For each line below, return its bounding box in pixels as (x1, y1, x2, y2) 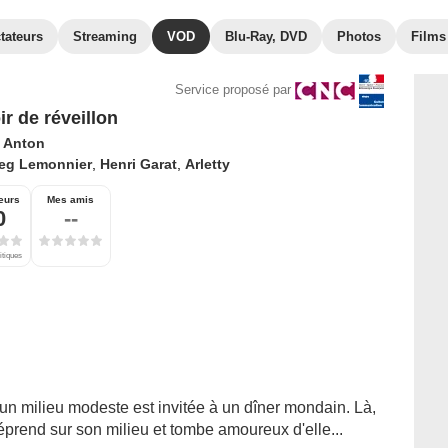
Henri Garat (99, 156, 177, 172)
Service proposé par (175, 82, 291, 98)
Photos (337, 29, 381, 44)
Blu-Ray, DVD (225, 29, 307, 44)
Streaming (73, 29, 137, 44)
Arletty (184, 156, 230, 172)
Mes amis (47, 194, 94, 205)
